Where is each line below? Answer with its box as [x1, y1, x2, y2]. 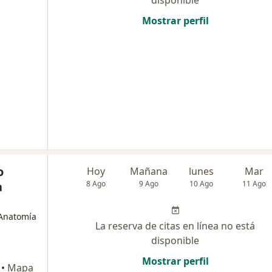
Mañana [130, 165, 168, 178]
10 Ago [189, 178, 214, 189]
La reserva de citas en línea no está [95, 219, 255, 233]
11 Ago [242, 178, 267, 189]
